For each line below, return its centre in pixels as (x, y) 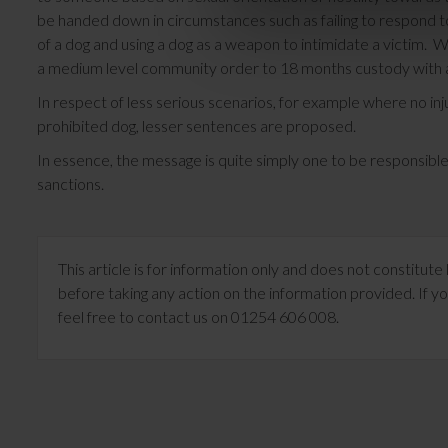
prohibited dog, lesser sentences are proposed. (196, 126)
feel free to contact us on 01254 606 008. (198, 317)
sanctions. (70, 184)
